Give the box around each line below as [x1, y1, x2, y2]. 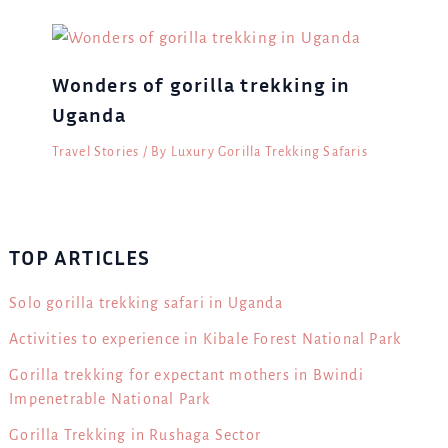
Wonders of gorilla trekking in [51, 72, 351, 97]
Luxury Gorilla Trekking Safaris [170, 145, 368, 160]
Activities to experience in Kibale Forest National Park [9, 331, 402, 348]
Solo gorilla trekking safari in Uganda [9, 295, 283, 312]
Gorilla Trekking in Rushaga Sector [9, 427, 261, 444]
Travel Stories [51, 145, 140, 160]
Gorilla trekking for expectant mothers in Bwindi [9, 367, 364, 384]
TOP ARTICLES [9, 245, 151, 271]
